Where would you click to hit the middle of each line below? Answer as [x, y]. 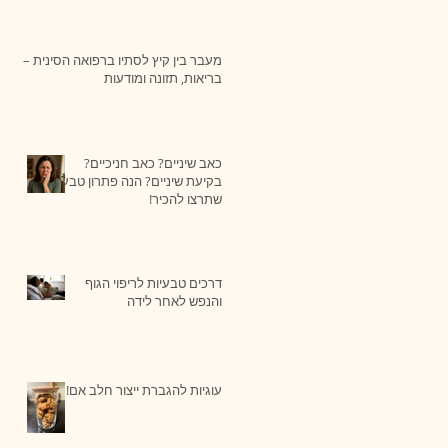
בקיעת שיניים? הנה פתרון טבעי [140, 180]
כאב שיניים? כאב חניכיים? [153, 162]
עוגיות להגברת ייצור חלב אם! [144, 389]
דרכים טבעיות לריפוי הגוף [153, 282]
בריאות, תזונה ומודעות [163, 77]
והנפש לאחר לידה [174, 300]
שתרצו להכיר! [185, 198]
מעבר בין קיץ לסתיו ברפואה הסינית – [122, 59]
